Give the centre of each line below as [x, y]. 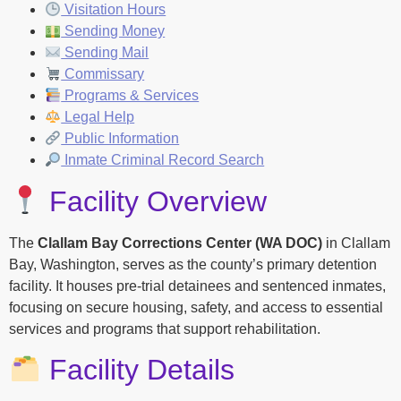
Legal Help [98, 117]
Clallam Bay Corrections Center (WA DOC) [180, 243]
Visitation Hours [114, 10]
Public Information [120, 139]
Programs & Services [130, 96]
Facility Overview [154, 201]
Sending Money [113, 31]
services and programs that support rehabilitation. [165, 328]
